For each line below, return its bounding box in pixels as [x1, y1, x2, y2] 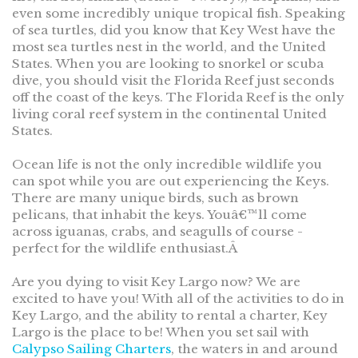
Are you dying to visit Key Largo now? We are [12, 274, 300, 290]
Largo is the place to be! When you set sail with [12, 324, 309, 340]
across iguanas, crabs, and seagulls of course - [12, 224, 303, 240]
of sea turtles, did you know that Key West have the [12, 22, 336, 38]
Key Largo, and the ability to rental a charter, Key [12, 308, 328, 324]
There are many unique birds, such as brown [12, 190, 299, 206]
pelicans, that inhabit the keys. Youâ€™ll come [12, 207, 307, 223]
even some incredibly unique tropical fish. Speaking [12, 6, 345, 22]
